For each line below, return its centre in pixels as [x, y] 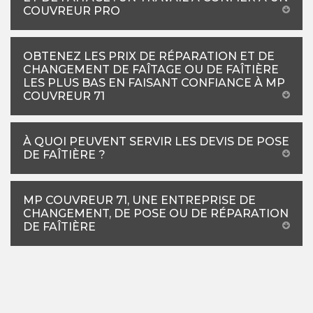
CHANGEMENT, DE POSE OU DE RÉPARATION [156, 213]
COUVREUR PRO [72, 10]
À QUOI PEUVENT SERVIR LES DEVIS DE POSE [156, 141]
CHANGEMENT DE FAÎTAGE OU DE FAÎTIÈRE [151, 69]
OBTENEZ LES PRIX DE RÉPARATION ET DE [149, 56]
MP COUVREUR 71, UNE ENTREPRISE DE [139, 200]
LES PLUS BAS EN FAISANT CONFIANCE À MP [154, 82]
